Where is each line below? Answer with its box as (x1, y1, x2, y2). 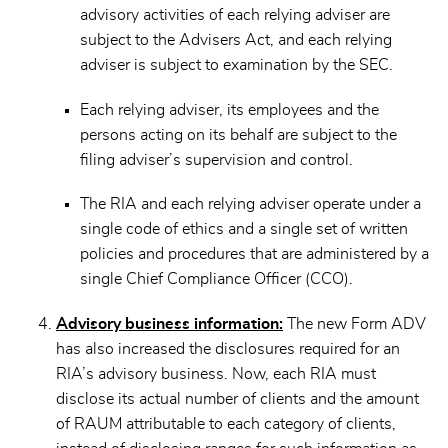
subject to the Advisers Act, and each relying (80, 32, 392, 49)
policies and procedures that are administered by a (80, 246, 429, 263)
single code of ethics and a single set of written (80, 221, 408, 238)
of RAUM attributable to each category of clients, (56, 415, 396, 432)
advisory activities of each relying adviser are (80, 7, 390, 24)
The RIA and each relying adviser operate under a (80, 196, 421, 213)
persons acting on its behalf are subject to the (80, 126, 397, 143)
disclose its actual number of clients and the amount (56, 390, 419, 407)
